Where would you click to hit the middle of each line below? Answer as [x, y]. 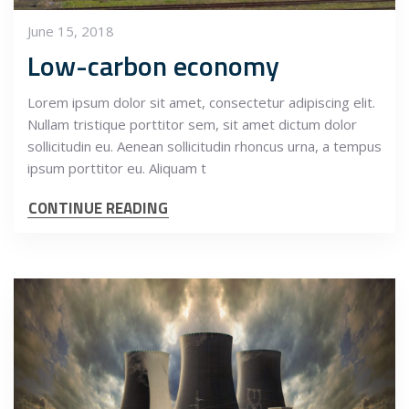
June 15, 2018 [71, 31]
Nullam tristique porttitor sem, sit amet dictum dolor [192, 125]
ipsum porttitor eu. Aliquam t [117, 168]
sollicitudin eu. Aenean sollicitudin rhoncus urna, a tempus [204, 147]
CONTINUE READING [98, 209]
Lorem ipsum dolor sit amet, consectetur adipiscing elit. [201, 103]
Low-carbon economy [153, 66]
